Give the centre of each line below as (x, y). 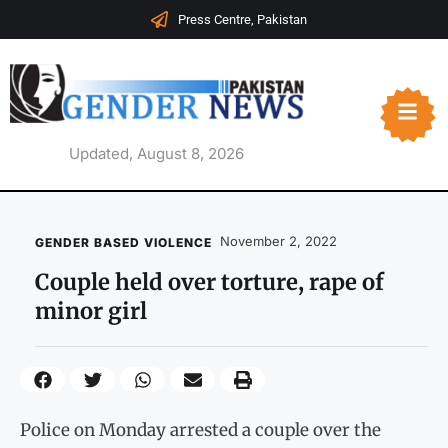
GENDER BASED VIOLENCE (123, 243)
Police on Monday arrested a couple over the (200, 429)
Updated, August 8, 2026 (157, 154)
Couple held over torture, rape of (209, 282)
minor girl (91, 311)
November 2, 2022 (278, 241)
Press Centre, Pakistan (242, 19)
